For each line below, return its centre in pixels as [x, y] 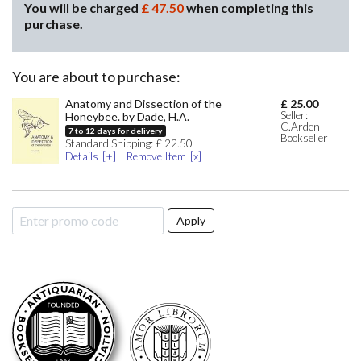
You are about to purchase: [96, 77]
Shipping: [133, 143]
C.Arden [300, 127]
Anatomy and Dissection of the [144, 104]
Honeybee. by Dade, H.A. [128, 117]
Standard [87, 143]
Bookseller [304, 138]
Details [82, 156]
